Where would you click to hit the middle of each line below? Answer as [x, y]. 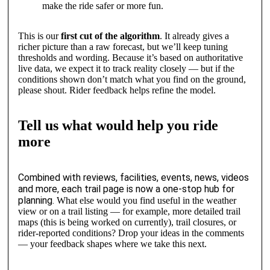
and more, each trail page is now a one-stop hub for [126, 189]
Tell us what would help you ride [118, 126]
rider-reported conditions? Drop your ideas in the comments [131, 233]
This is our [39, 36]
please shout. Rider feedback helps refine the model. [117, 90]
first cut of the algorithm [110, 36]
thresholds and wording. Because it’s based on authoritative [130, 58]
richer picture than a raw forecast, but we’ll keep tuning [123, 47]
